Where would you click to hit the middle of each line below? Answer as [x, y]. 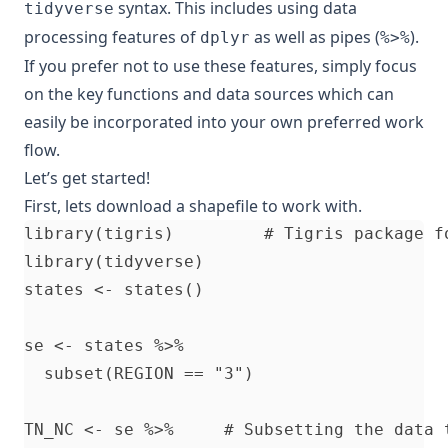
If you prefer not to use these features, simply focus [220, 65]
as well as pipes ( [315, 36]
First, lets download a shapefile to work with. [193, 205]
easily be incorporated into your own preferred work [224, 121]
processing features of [112, 36]
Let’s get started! [87, 177]
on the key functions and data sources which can [209, 93]
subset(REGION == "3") [144, 373]
